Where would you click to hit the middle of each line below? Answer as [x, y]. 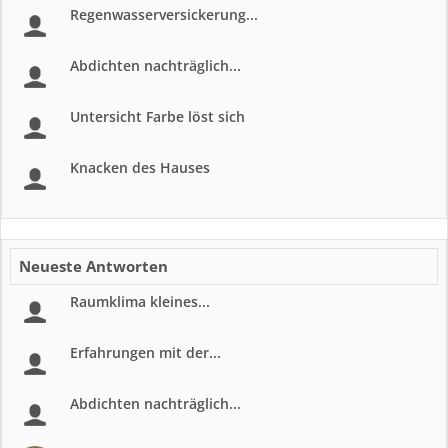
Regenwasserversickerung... [164, 14]
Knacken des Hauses [140, 167]
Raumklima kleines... [140, 301]
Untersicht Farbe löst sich [157, 116]
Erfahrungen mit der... [145, 352]
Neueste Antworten [93, 266]
